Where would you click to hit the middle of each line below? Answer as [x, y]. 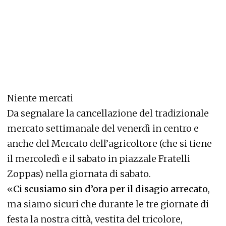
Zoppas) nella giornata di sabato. [79, 174]
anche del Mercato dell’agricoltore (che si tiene [109, 144]
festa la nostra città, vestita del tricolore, [95, 219]
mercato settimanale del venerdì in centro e [103, 128]
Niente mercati [40, 98]
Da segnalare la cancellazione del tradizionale [108, 113]
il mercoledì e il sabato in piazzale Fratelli [99, 159]
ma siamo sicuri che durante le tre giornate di [108, 204]
